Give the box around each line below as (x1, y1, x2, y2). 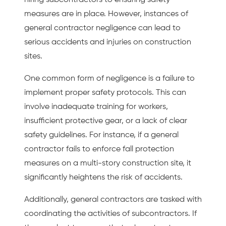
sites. (24, 52, 42, 61)
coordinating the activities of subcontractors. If (24, 209, 197, 218)
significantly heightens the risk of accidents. (24, 173, 183, 182)
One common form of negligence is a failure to (24, 74, 195, 83)
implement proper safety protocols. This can (24, 88, 186, 97)
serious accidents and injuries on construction (24, 38, 191, 46)
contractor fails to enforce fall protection (24, 145, 174, 153)
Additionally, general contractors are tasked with (24, 195, 202, 204)
